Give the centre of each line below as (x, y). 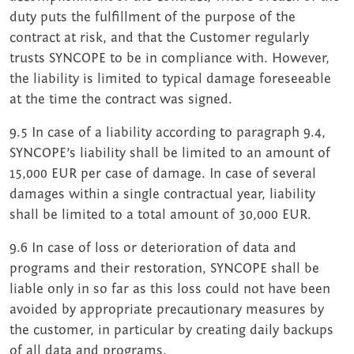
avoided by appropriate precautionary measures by (167, 310)
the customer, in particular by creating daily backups (171, 330)
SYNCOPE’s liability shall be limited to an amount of (170, 153)
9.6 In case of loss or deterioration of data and (153, 248)
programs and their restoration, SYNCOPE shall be (164, 269)
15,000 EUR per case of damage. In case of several (163, 174)
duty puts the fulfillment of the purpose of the (153, 17)
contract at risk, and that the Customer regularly (159, 38)
